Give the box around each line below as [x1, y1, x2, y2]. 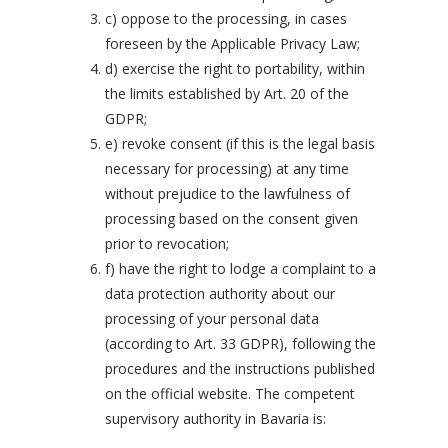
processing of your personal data [105, 309, 319, 328]
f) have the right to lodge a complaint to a [105, 259, 376, 278]
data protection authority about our [105, 284, 335, 303]
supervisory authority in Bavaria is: [105, 409, 326, 428]
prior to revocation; [105, 234, 229, 253]
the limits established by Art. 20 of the [105, 84, 349, 103]
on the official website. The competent [105, 384, 355, 403]
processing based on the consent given [105, 209, 358, 228]
